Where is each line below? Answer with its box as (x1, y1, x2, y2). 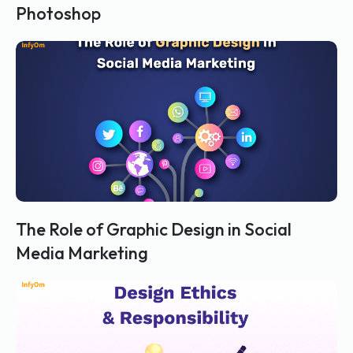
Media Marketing (16, 241, 148, 264)
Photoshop (16, 2, 101, 24)
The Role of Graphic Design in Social (16, 217, 292, 240)
